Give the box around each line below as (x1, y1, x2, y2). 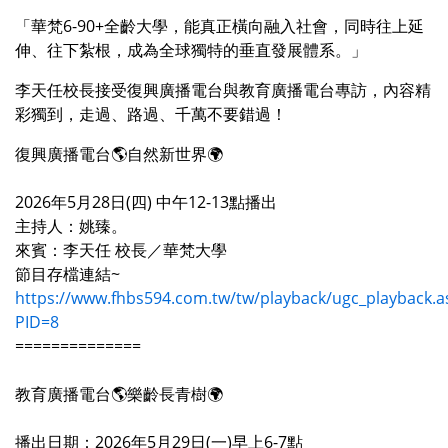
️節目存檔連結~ (15, 263, 120, 286)
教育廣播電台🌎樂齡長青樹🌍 (15, 383, 223, 406)
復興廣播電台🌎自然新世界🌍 (15, 143, 223, 166)
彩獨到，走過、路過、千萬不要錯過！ (15, 103, 287, 126)
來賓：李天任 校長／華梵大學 (15, 239, 227, 262)
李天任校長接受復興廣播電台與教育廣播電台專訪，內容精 (15, 79, 431, 102)
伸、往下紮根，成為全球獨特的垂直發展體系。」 (15, 39, 367, 62)
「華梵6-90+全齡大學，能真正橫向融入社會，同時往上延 (15, 15, 424, 38)
